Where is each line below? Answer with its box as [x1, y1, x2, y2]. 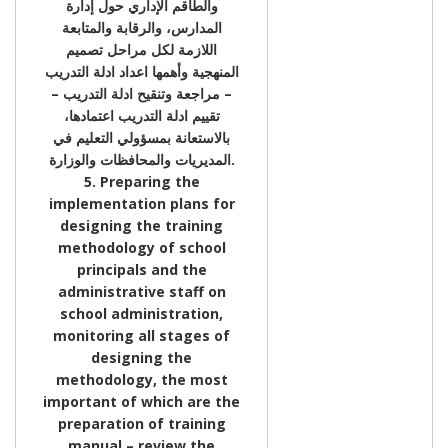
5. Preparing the [83, 171, 200, 191]
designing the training [60, 215, 223, 235]
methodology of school [57, 237, 226, 257]
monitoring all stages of [53, 325, 230, 345]
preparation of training [57, 413, 226, 433]
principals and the [76, 259, 207, 279]
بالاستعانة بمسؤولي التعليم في [53, 127, 230, 147]
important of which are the [43, 391, 240, 411]
